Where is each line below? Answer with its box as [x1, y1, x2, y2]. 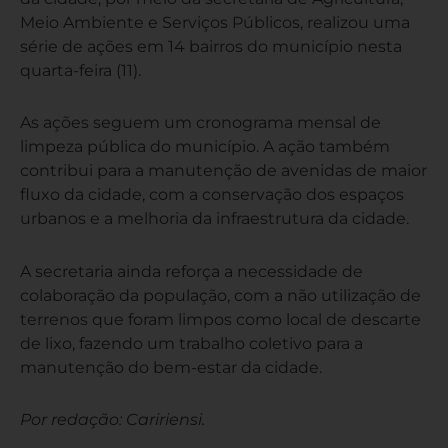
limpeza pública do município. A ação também [20, 136, 390, 157]
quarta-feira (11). [20, 60, 141, 81]
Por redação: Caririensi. [20, 408, 205, 429]
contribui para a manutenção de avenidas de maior [20, 160, 427, 181]
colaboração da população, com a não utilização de [20, 284, 421, 305]
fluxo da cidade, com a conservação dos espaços [20, 184, 404, 205]
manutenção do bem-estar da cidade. [20, 356, 322, 377]
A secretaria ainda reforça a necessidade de [20, 260, 363, 281]
